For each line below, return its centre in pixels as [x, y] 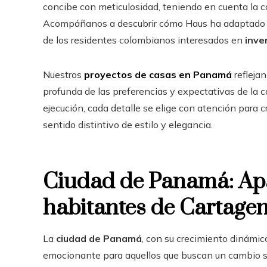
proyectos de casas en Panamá [158, 75]
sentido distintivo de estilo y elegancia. [128, 125]
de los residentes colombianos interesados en [144, 40]
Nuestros [63, 75]
